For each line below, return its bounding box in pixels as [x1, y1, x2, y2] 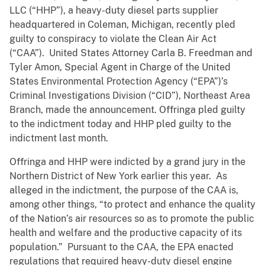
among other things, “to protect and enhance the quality [9, 199, 256, 211]
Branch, [9, 104, 43, 116]
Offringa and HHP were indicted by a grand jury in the [9, 156, 245, 168]
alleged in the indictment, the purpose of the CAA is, [9, 185, 238, 196]
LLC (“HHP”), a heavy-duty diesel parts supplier [9, 5, 218, 17]
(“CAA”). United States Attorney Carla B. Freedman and [9, 47, 253, 59]
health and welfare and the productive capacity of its [9, 227, 242, 239]
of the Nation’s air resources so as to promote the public [9, 213, 254, 225]
